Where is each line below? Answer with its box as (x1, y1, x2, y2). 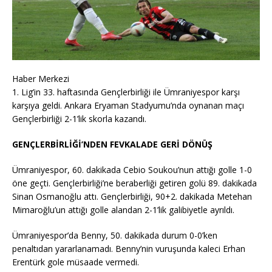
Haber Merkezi (12, 73, 69, 85)
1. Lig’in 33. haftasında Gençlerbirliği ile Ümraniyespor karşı (12, 86, 240, 98)
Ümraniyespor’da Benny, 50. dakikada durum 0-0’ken (12, 229, 217, 242)
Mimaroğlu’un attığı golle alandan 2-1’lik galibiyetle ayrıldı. (12, 204, 234, 216)
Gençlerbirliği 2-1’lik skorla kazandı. (12, 113, 146, 125)
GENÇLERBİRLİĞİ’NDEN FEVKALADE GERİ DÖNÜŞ (12, 138, 212, 151)
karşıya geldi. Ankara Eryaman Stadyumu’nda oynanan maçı (12, 100, 244, 112)
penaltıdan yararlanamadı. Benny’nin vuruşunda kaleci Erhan (12, 243, 245, 255)
